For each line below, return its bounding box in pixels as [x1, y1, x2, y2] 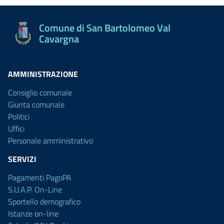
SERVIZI [8, 153, 36, 165]
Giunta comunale [8, 98, 64, 110]
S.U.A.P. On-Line [8, 183, 62, 195]
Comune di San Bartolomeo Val [39, 20, 170, 35]
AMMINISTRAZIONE [8, 68, 78, 80]
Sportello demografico [8, 195, 80, 207]
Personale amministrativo [8, 134, 93, 146]
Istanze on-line [8, 207, 58, 219]
